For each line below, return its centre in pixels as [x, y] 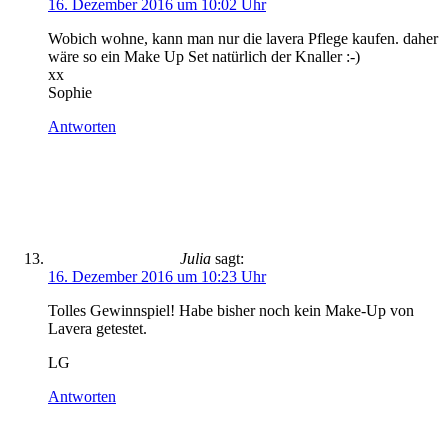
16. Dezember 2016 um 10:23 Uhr [157, 276]
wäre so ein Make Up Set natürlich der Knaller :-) [204, 56]
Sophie [70, 92]
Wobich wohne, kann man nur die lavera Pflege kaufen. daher [243, 38]
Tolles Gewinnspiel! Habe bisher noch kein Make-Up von [231, 310]
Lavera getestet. [97, 328]
